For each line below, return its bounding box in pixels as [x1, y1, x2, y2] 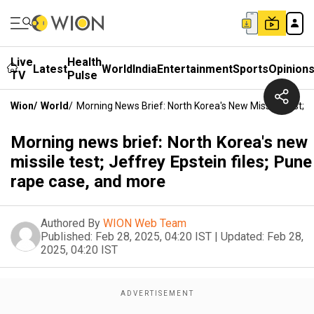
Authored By [41, 217, 100, 230]
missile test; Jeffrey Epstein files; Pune [11, 152, 312, 172]
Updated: [221, 230, 264, 243]
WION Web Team [103, 217, 186, 230]
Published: [41, 230, 93, 243]
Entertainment [157, 62, 233, 76]
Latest [33, 62, 67, 76]
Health [67, 55, 102, 69]
